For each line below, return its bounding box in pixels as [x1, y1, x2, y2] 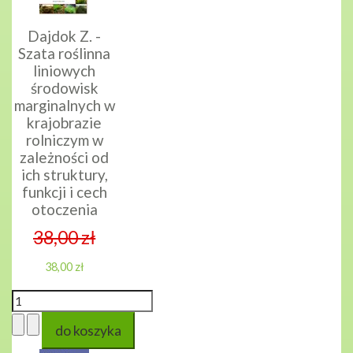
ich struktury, [20, 165, 108, 184]
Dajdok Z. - [28, 27, 102, 46]
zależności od [20, 148, 110, 167]
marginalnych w [13, 96, 115, 115]
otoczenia [31, 200, 98, 219]
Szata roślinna [18, 44, 111, 63]
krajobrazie [27, 113, 102, 132]
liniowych [33, 61, 96, 80]
